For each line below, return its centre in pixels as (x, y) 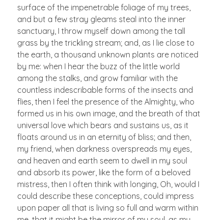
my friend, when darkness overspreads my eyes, (104, 149)
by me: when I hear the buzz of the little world (98, 66)
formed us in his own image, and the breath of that (109, 113)
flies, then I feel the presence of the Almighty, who (106, 101)
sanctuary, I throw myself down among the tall (101, 31)
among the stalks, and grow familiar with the (97, 78)
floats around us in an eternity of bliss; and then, (104, 137)
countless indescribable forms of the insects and (105, 90)
